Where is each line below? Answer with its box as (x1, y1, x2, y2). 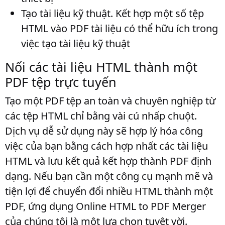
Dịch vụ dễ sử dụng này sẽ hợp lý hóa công (5, 124, 203, 138)
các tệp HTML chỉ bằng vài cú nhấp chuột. (5, 109, 197, 123)
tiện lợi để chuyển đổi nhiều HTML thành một (5, 184, 213, 198)
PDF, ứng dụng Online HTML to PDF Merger (5, 199, 206, 213)
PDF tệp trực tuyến (5, 73, 117, 90)
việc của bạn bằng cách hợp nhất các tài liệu (5, 139, 208, 153)
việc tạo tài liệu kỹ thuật (21, 37, 130, 50)
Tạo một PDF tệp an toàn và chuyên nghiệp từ (5, 94, 215, 107)
